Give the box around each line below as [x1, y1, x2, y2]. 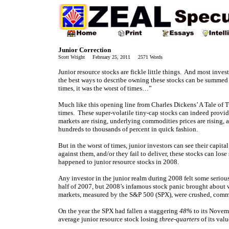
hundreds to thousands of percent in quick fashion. [58, 125, 198, 133]
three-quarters [159, 215, 199, 223]
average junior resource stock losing [58, 215, 159, 223]
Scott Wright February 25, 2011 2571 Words [58, 54, 163, 60]
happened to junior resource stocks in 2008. [58, 158, 179, 166]
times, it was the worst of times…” [58, 84, 152, 92]
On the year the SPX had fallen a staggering [58, 207, 179, 215]
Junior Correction [58, 46, 111, 54]
